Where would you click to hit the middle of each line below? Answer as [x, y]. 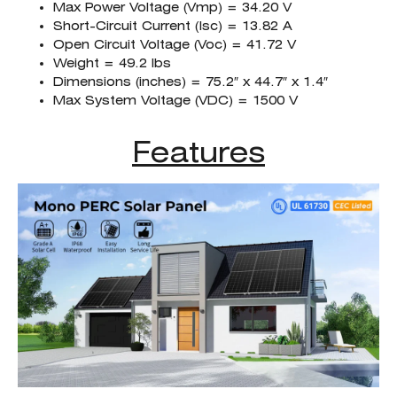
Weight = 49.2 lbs [112, 63]
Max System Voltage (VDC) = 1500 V [175, 101]
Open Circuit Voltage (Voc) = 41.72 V [175, 45]
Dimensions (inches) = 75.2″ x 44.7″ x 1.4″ [191, 82]
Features [198, 152]
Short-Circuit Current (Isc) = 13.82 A [173, 26]
